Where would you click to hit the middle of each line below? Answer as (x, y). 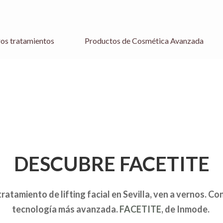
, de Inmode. (186, 209)
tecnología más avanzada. (66, 209)
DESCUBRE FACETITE (111, 164)
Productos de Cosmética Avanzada (144, 41)
